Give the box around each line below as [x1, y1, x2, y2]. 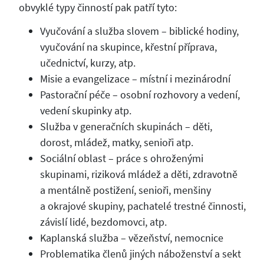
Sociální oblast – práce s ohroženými [39, 151, 203, 166]
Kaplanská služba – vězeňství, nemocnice [39, 231, 223, 245]
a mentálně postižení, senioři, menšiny [39, 183, 211, 197]
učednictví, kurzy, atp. [39, 56, 136, 70]
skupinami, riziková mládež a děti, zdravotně [39, 167, 237, 181]
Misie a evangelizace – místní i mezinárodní [39, 72, 230, 86]
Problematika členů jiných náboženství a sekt [39, 247, 241, 261]
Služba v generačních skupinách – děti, [39, 120, 212, 134]
